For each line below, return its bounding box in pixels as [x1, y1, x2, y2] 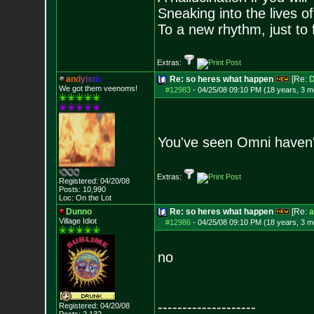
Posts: [58, 185, 81, 193]
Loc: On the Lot [58, 193, 111, 202]
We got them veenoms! [58, 84, 137, 93]
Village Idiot [58, 217, 97, 225]
